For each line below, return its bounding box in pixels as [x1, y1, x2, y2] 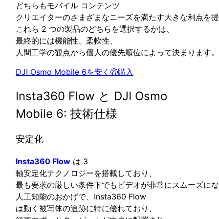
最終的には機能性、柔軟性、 [16, 36, 117, 46]
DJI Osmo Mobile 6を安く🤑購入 [16, 67, 133, 77]
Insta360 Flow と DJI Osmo [16, 89, 167, 104]
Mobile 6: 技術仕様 [16, 107, 117, 121]
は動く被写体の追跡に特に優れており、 [16, 203, 156, 213]
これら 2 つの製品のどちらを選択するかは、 [16, 24, 174, 34]
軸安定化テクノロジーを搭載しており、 [16, 168, 156, 178]
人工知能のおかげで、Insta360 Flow [16, 191, 146, 201]
